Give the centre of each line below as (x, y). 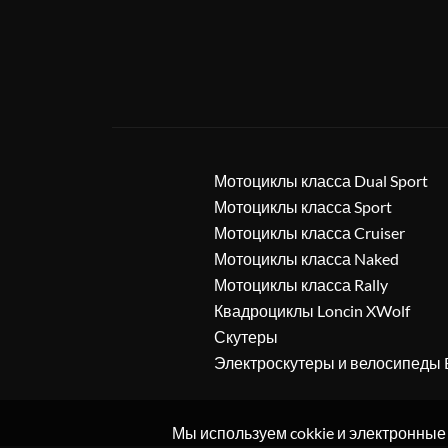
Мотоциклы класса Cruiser (309, 232)
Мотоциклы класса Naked (306, 258)
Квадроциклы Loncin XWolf (312, 310)
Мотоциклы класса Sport (303, 206)
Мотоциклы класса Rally (301, 284)
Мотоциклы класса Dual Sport (321, 180)
